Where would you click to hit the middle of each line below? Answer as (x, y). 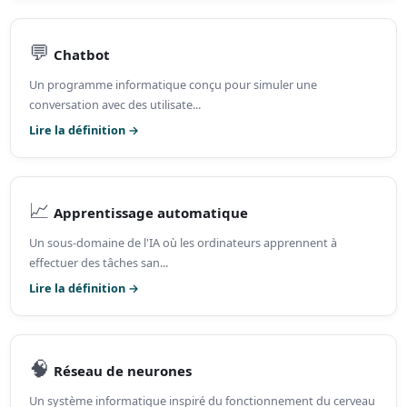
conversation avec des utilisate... (115, 105)
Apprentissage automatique (151, 213)
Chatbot (82, 55)
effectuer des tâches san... (99, 263)
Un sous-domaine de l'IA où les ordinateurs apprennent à (184, 243)
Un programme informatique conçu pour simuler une (174, 85)
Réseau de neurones (123, 371)
